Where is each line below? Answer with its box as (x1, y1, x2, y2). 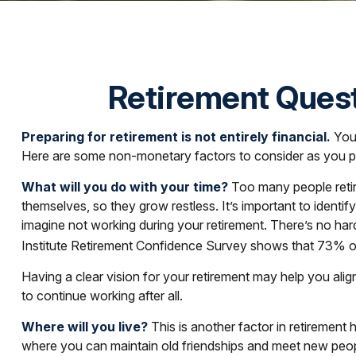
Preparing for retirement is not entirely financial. (21, 129, 331, 145)
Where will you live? (21, 319, 148, 335)
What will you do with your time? (21, 179, 228, 195)
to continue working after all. (21, 288, 183, 304)
